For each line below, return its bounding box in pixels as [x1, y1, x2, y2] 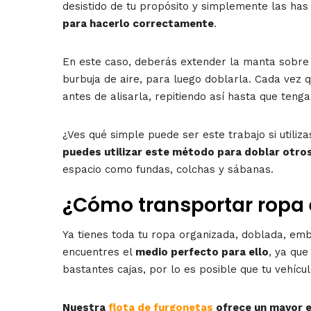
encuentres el [62, 245, 135, 258]
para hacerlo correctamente [62, 17, 214, 30]
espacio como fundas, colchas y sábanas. [62, 162, 274, 176]
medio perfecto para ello [135, 245, 269, 258]
